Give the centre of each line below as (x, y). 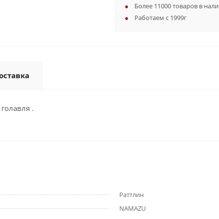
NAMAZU (132, 208)
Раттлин (131, 195)
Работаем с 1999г (161, 18)
